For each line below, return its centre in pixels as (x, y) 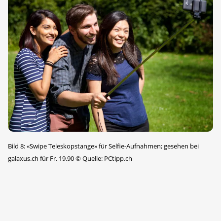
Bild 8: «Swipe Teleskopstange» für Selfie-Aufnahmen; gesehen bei (103, 146)
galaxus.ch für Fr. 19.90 (42, 158)
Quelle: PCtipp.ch (107, 158)
